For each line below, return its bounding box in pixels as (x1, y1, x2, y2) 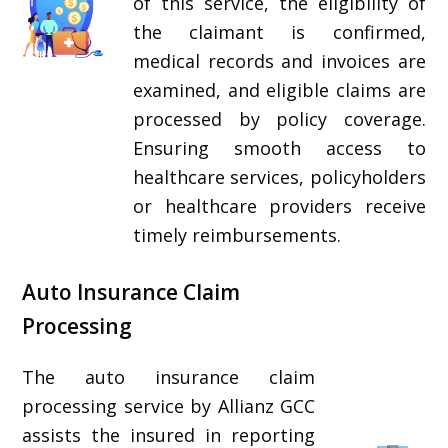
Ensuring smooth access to (133, 136, 426, 160)
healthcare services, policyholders (133, 165, 426, 189)
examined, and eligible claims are (133, 78, 426, 102)
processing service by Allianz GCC (22, 394, 315, 418)
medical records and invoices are (133, 49, 426, 73)
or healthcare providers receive (133, 194, 426, 218)
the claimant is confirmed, (133, 20, 426, 44)
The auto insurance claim (22, 365, 315, 389)
